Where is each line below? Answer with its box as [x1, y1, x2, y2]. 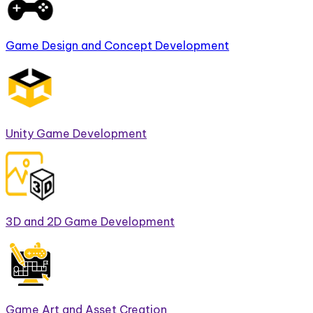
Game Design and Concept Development [6, 38, 229, 52]
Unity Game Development [6, 126, 147, 140]
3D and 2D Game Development [6, 214, 175, 228]
